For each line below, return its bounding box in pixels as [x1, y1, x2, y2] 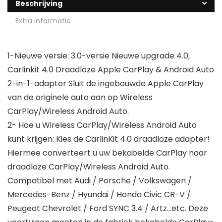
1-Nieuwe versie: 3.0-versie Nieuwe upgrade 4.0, [7, 50, 190, 62]
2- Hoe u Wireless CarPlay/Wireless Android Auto [7, 119, 197, 131]
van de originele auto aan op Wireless [7, 92, 153, 104]
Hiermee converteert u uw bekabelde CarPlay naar [7, 147, 207, 159]
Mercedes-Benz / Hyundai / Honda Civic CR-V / [7, 189, 191, 201]
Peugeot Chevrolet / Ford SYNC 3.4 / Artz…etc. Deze [7, 203, 208, 215]
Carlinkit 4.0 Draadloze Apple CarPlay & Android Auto [7, 64, 214, 76]
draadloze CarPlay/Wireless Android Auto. [7, 161, 170, 173]
